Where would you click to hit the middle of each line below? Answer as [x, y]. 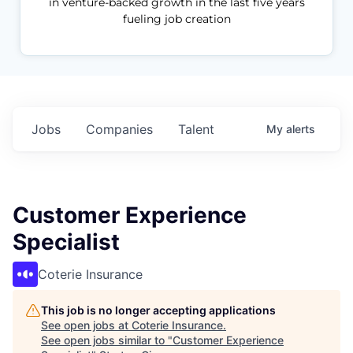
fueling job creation [176, 19]
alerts [301, 128]
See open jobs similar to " [107, 340]
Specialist [66, 242]
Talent [196, 129]
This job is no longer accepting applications [158, 310]
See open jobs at [86, 325]
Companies [119, 129]
